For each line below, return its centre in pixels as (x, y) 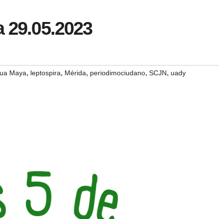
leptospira (45, 73)
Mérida (75, 73)
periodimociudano (118, 73)
